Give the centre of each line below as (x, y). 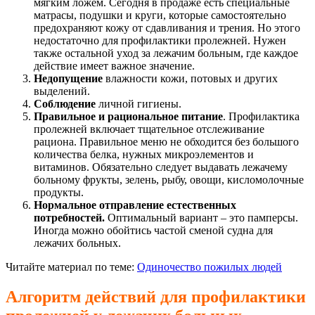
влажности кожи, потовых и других (192, 79)
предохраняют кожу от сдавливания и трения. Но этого (167, 28)
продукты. (59, 193)
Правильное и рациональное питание (128, 117)
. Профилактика (261, 117)
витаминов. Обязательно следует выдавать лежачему (161, 167)
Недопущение (70, 79)
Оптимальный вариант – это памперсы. (203, 218)
